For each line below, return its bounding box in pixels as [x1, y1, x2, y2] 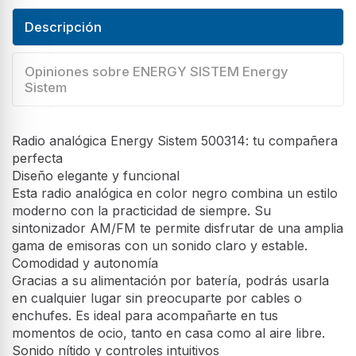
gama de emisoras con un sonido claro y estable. [12, 237, 308, 253]
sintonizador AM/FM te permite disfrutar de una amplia [12, 219, 343, 236]
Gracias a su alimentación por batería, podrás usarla [12, 272, 329, 288]
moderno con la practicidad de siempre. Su [12, 202, 271, 219]
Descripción [25, 18, 102, 35]
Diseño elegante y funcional [12, 167, 180, 184]
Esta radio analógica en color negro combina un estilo [12, 184, 338, 201]
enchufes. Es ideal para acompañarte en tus [12, 307, 278, 323]
